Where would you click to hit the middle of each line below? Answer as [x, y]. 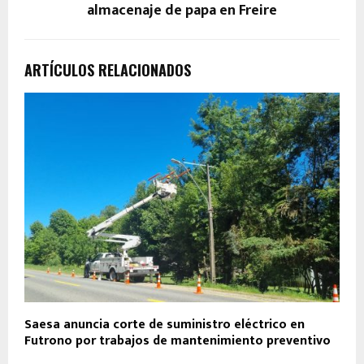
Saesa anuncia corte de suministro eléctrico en [165, 325]
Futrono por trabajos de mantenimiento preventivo [178, 341]
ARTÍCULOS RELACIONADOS [108, 69]
